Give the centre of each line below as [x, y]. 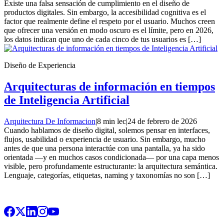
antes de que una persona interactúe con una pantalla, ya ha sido [104, 148]
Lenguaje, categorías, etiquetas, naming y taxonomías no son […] [107, 175]
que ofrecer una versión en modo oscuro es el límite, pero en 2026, [109, 30]
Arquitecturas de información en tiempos [109, 86]
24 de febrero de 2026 [162, 121]
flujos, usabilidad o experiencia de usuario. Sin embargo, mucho [105, 139]
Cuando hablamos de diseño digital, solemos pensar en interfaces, [107, 130]
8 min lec [111, 121]
